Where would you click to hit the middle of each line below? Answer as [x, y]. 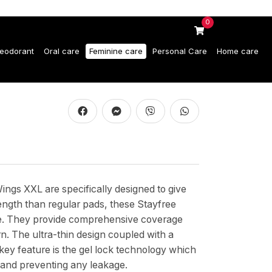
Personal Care [180, 51]
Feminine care [116, 51]
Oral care [62, 51]
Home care [238, 51]
